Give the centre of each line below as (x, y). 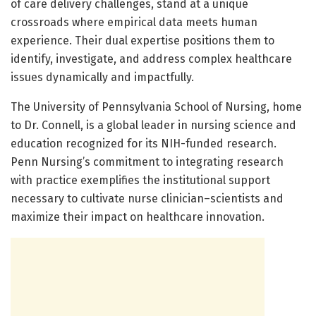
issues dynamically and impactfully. (102, 77)
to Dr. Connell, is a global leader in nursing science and (153, 125)
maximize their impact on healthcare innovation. (138, 217)
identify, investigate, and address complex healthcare (151, 59)
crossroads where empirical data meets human (134, 22)
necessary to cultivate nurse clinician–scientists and (147, 198)
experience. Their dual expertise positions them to (142, 40)
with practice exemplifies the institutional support (140, 180)
